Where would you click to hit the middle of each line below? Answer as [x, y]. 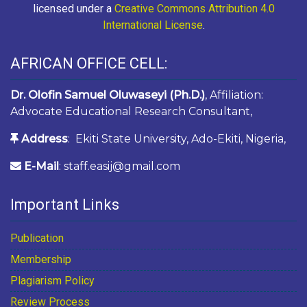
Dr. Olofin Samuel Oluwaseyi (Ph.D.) [108, 95]
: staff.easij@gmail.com [120, 167]
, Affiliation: [234, 95]
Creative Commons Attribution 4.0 [194, 9]
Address [45, 139]
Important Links [65, 205]
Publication [37, 238]
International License [152, 25]
